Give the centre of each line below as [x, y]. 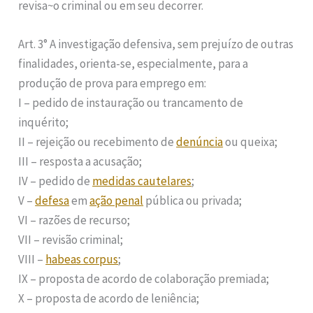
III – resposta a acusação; [80, 162]
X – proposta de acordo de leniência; [109, 299]
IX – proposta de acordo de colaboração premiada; [144, 279]
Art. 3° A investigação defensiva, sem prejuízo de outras [156, 44]
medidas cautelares [142, 181]
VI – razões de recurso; [74, 220]
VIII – [32, 260]
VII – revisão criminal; [71, 240]
